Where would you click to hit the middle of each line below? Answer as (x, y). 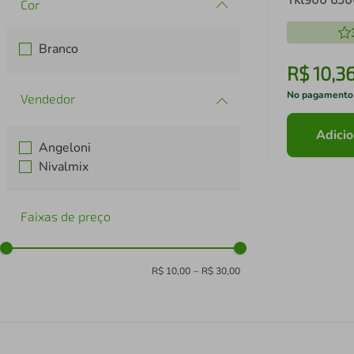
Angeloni (65, 148)
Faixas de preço (66, 217)
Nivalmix (64, 167)
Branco (59, 49)
